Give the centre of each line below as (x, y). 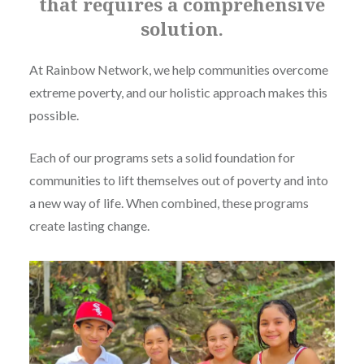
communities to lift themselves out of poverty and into (178, 180)
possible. (54, 115)
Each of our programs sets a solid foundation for (162, 158)
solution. (182, 29)
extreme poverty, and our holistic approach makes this (178, 93)
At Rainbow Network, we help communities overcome (178, 70)
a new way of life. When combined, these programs (169, 203)
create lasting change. (89, 226)
